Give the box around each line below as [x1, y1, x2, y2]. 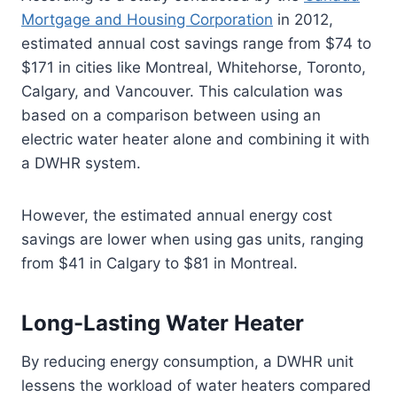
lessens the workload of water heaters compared [21, 377, 371, 395]
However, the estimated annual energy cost [21, 206, 332, 225]
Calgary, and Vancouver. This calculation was [21, 82, 343, 101]
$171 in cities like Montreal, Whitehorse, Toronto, [21, 58, 366, 77]
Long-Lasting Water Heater [21, 310, 304, 337]
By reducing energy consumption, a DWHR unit [21, 353, 354, 371]
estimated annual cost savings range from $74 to [21, 35, 371, 53]
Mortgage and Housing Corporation [21, 11, 273, 29]
